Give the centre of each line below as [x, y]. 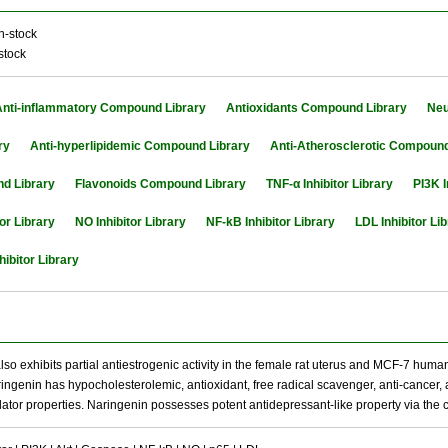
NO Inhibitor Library [130, 222]
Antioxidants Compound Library [316, 108]
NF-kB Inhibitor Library [270, 222]
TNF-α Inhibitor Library [329, 184]
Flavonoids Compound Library [160, 184]
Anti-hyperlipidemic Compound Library [140, 146]
